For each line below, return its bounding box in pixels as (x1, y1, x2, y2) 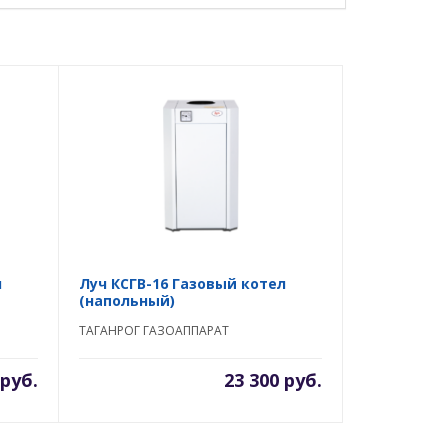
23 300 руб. (224, 368, 322, 392)
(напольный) (79, 291, 175, 310)
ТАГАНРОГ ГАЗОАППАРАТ (79, 322, 229, 339)
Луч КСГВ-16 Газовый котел (79, 274, 286, 293)
